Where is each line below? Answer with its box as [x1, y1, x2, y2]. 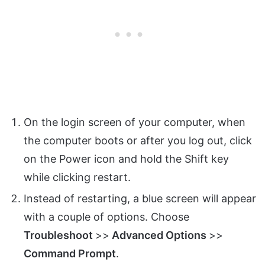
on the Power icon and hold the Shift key [24, 152, 229, 165]
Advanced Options [109, 228, 209, 241]
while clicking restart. [24, 170, 131, 183]
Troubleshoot [24, 228, 95, 241]
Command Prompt [24, 247, 116, 260]
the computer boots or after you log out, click [24, 134, 252, 147]
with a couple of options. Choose [24, 210, 189, 223]
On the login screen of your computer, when [24, 115, 245, 128]
